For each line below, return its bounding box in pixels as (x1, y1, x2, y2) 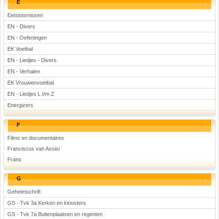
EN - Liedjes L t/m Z (7, 91, 54, 97)
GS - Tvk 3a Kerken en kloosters (7, 200, 86, 206)
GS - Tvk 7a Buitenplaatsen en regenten (7, 211, 103, 217)
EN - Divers (7, 23, 35, 29)
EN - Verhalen (7, 68, 40, 74)
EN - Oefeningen (7, 35, 47, 41)
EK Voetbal (7, 46, 33, 52)
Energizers (7, 102, 33, 108)
